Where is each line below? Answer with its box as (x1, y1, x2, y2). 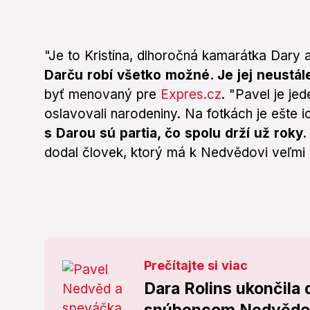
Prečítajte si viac (143, 258, 248, 273)
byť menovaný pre (44, 86, 161, 103)
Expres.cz (161, 86, 221, 103)
